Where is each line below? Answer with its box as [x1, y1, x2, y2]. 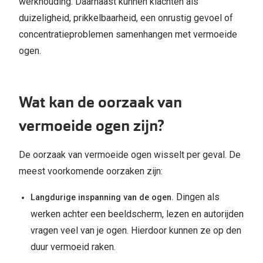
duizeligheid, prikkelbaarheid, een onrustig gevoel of [19, 12, 233, 24]
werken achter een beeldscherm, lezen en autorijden [31, 208, 244, 220]
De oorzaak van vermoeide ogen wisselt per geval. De [19, 149, 241, 161]
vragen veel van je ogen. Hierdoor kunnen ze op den [31, 225, 241, 237]
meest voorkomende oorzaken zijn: [19, 166, 163, 177]
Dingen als [176, 191, 220, 203]
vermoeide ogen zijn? [19, 116, 164, 136]
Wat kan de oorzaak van [19, 93, 182, 113]
